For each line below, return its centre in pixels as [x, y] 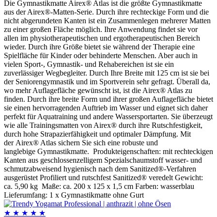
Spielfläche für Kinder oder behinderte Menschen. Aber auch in [101, 56]
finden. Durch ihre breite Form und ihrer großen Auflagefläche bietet [108, 99]
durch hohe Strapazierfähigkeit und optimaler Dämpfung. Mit [97, 134]
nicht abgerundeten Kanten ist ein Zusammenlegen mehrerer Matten [107, 21]
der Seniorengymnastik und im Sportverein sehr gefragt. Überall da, [107, 82]
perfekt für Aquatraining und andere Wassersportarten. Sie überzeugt [108, 117]
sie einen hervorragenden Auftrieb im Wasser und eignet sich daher [106, 108]
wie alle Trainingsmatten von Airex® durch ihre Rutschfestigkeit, [103, 125]
